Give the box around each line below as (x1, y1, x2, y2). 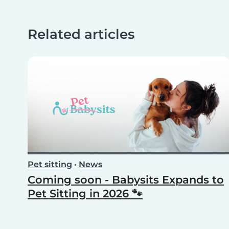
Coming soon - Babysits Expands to (28, 173, 224, 187)
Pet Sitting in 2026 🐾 (28, 187, 143, 200)
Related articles (28, 26, 134, 42)
